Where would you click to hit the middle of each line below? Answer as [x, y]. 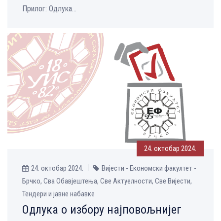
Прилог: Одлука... [49, 9]
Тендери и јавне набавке [58, 194]
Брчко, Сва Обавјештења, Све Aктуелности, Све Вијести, [107, 181]
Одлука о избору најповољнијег [102, 209]
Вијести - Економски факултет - [149, 168]
